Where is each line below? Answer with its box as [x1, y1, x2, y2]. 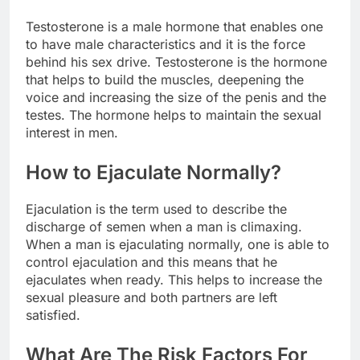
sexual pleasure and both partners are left [26, 288, 277, 305]
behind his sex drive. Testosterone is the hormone [26, 53, 327, 70]
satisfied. [26, 306, 80, 323]
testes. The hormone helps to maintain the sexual [26, 106, 321, 123]
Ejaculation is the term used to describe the [26, 200, 287, 217]
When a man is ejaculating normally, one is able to [26, 235, 329, 252]
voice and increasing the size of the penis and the [26, 88, 326, 105]
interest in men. [26, 124, 118, 141]
